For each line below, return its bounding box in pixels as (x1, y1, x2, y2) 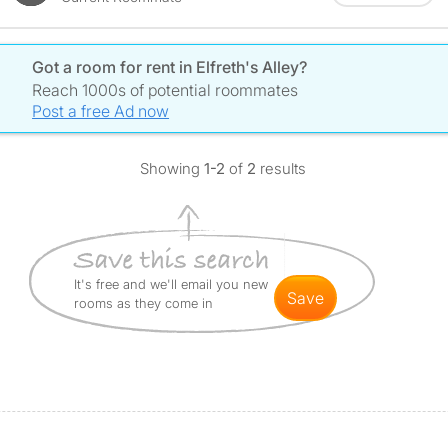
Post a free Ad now (32, 101, 170, 121)
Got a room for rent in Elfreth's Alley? (32, 57, 308, 77)
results (255, 159, 306, 178)
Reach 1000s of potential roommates (32, 80, 299, 100)
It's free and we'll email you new (73, 276, 268, 292)
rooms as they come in (73, 295, 213, 311)
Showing (139, 159, 204, 178)
